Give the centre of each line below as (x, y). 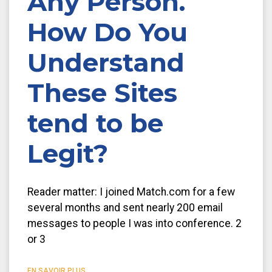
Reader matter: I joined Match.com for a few (131, 192)
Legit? (68, 153)
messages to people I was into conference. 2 (134, 223)
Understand (106, 62)
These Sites (102, 93)
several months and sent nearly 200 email (125, 207)
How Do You (107, 32)
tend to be (95, 123)
